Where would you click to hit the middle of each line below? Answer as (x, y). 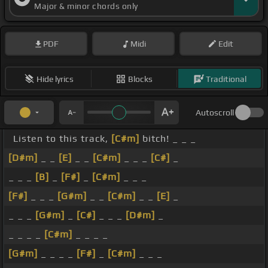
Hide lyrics (55, 79)
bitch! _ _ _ (168, 139)
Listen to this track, (62, 139)
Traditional (226, 79)
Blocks (140, 79)
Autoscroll (215, 113)
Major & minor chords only (86, 6)
